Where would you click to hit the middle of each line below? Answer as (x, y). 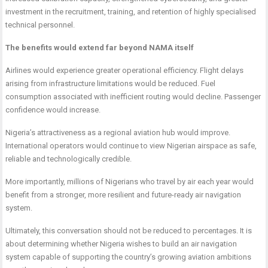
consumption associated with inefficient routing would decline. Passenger (133, 97)
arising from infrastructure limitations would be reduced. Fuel (111, 83)
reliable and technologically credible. (69, 159)
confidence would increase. (53, 110)
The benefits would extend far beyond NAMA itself (100, 48)
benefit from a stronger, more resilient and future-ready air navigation (124, 195)
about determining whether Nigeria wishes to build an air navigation (121, 244)
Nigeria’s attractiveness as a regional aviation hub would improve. (118, 133)
